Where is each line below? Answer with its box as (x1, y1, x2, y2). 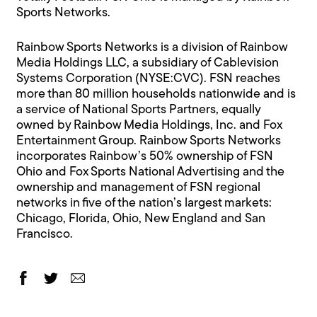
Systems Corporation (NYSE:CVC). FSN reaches (16, 72, 281, 86)
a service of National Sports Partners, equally (16, 103, 261, 117)
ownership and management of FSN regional (16, 181, 261, 195)
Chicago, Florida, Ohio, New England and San (16, 212, 266, 226)
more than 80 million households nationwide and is (16, 88, 296, 102)
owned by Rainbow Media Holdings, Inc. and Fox (16, 119, 282, 133)
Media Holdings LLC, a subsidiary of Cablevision (16, 57, 279, 71)
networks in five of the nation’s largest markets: (16, 197, 272, 211)
